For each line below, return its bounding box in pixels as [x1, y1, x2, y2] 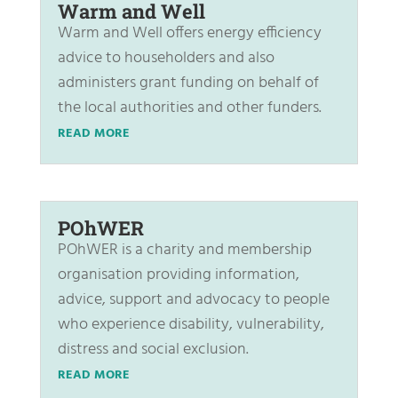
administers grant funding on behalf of [57, 69, 319, 96]
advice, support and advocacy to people [57, 286, 330, 313]
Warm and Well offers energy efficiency [57, 20, 322, 46]
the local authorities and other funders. [57, 94, 322, 121]
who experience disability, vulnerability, [57, 311, 324, 338]
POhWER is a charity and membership [57, 236, 312, 263]
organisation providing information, [57, 261, 299, 288]
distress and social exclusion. [57, 336, 249, 362]
